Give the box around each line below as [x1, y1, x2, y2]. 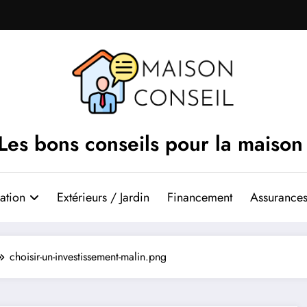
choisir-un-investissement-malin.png [10, 248, 167, 265]
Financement [167, 188, 232, 206]
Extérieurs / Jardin [57, 188, 149, 206]
